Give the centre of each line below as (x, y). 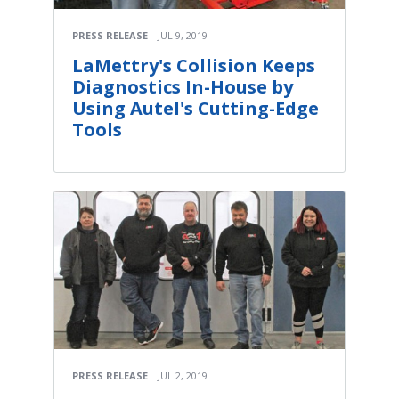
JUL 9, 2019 (183, 35)
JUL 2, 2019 (183, 376)
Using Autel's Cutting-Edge (195, 108)
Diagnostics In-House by (183, 86)
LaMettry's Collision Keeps (194, 65)
